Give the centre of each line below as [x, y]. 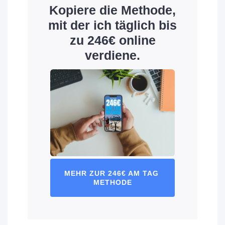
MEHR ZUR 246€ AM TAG [111, 174]
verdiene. [113, 55]
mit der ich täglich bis [113, 25]
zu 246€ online [113, 40]
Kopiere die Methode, [113, 10]
